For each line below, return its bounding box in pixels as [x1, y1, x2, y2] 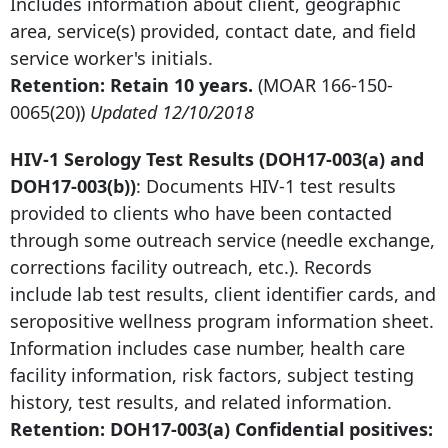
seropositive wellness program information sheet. [10, 309, 434, 334]
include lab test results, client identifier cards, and [10, 282, 436, 307]
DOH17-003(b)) [10, 174, 136, 199]
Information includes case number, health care [10, 336, 405, 361]
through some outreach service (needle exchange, [10, 228, 435, 253]
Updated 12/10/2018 [90, 100, 254, 125]
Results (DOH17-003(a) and [183, 147, 424, 172]
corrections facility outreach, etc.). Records [10, 255, 372, 280]
